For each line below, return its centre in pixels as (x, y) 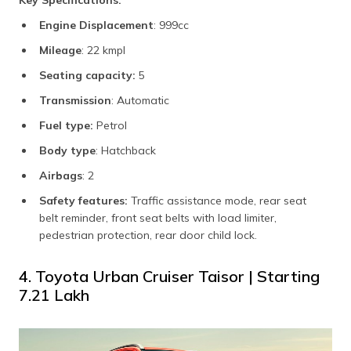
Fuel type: (66, 125)
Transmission (75, 100)
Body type (67, 150)
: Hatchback (126, 150)
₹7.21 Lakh (54, 295)
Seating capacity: (87, 75)
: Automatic (140, 100)
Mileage (60, 50)
